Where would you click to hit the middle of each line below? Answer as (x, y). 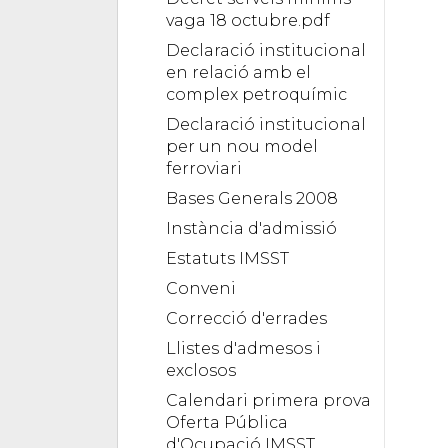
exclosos (201, 370)
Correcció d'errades (246, 318)
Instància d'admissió (251, 228)
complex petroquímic (256, 94)
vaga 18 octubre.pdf (248, 20)
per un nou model (242, 146)
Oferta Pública (227, 422)
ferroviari (204, 168)
